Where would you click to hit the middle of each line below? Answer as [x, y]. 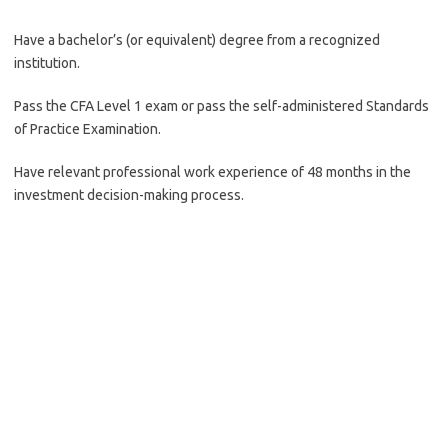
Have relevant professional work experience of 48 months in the [212, 172]
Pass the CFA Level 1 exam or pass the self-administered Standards [221, 106]
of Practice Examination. [87, 129]
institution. [47, 63]
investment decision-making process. [129, 195]
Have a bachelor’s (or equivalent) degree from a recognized [197, 40]
